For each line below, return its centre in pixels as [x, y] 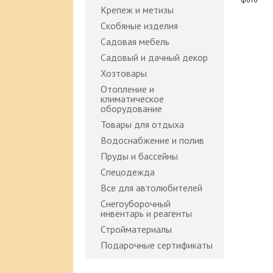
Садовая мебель [135, 41]
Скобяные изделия [139, 26]
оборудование [131, 108]
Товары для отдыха [142, 124]
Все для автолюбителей [151, 188]
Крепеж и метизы [137, 10]
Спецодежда [128, 172]
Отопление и [127, 89]
